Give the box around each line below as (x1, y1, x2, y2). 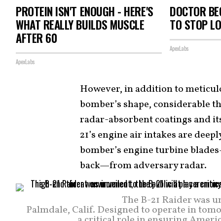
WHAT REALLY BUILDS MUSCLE (16, 16, 145, 33)
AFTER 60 (16, 29, 57, 46)
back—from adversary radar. (80, 159, 207, 173)
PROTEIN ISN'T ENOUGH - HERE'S (16, 2, 153, 20)
